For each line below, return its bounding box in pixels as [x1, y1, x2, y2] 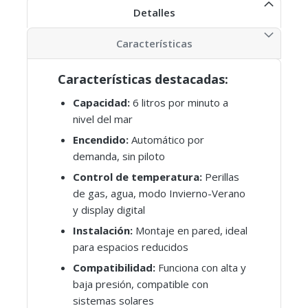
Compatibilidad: [73, 261, 155, 274]
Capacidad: [73, 96, 130, 109]
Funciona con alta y [155, 261, 246, 274]
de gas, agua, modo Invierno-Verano [73, 186, 245, 200]
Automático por [129, 133, 204, 146]
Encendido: [73, 133, 129, 146]
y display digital [73, 203, 145, 217]
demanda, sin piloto [73, 149, 165, 163]
